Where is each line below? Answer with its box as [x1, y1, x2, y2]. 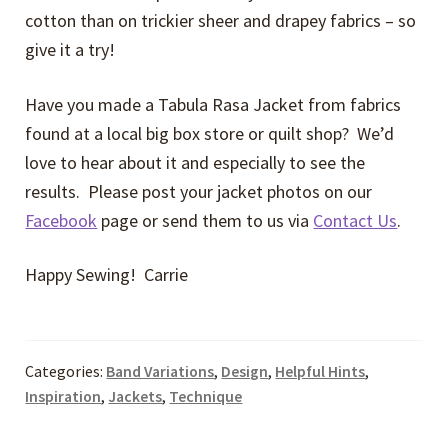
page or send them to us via [97, 208, 314, 232]
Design [221, 362, 269, 382]
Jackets [108, 387, 163, 407]
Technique [169, 387, 243, 407]
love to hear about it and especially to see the [25, 150, 366, 174]
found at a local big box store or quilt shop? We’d [25, 121, 395, 145]
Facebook [25, 208, 98, 232]
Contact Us [313, 208, 398, 232]
